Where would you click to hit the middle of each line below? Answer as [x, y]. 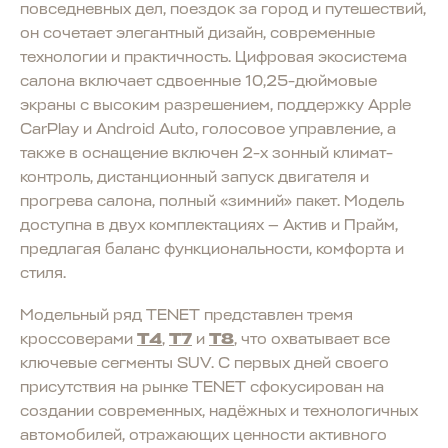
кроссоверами [78, 338]
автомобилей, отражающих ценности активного [203, 434]
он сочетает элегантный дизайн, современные [197, 32]
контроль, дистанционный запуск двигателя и [194, 176]
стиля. [43, 272]
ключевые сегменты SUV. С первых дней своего [204, 362]
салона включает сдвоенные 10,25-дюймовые [198, 80]
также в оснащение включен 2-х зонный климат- [206, 152]
